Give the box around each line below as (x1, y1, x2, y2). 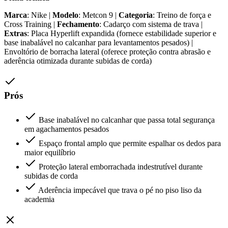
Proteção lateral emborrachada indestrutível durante (39, 162, 203, 172)
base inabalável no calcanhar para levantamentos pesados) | (4, 38, 193, 47)
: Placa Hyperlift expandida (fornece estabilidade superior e (27, 28, 216, 38)
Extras (4, 28, 27, 38)
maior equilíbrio (24, 148, 75, 157)
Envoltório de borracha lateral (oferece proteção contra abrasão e (4, 47, 211, 56)
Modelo (52, 10, 78, 19)
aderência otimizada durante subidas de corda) (4, 56, 152, 65)
